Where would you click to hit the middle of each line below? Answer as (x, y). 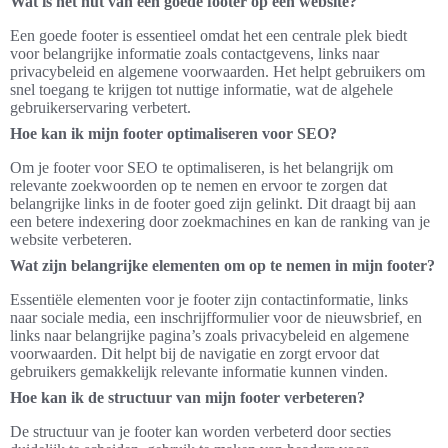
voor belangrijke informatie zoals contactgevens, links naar (194, 54)
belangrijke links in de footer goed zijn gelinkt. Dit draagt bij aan (213, 204)
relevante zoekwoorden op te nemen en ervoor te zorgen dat (198, 186)
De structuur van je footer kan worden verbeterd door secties (200, 432)
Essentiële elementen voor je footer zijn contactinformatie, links (209, 300)
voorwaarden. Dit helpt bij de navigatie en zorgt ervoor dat (194, 354)
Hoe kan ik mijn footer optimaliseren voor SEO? (173, 134)
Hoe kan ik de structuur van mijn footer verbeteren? (187, 398)
